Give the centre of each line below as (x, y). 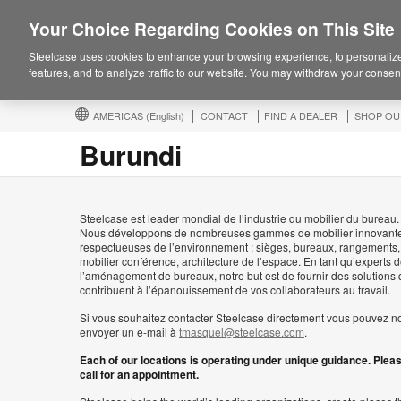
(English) (165, 115)
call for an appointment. (139, 374)
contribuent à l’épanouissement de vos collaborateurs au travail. (235, 290)
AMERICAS (119, 115)
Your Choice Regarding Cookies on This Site (212, 29)
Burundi (131, 154)
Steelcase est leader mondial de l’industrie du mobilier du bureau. (239, 218)
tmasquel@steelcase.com (242, 332)
